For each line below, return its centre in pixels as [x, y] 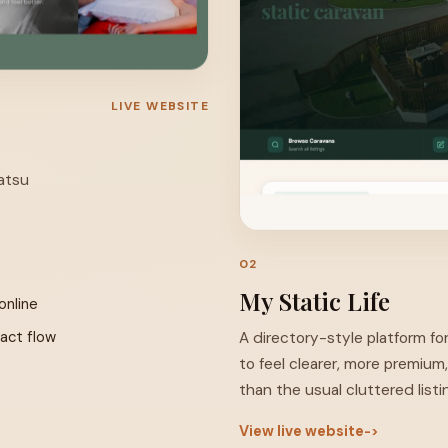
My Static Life [314, 300]
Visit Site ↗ [306, 261]
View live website [301, 430]
